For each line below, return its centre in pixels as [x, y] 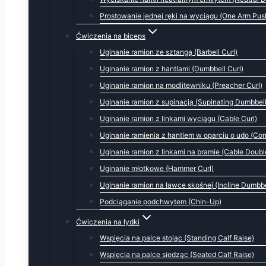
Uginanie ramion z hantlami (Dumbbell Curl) [172, 69]
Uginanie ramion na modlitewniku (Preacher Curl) [181, 85]
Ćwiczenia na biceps [111, 36]
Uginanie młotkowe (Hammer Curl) [157, 168]
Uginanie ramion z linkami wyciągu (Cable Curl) [178, 118]
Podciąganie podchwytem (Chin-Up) [161, 202]
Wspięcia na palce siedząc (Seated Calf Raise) [177, 254]
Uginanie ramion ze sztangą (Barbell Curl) [169, 52]
